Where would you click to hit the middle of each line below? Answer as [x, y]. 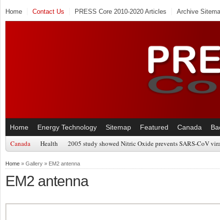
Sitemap [118, 127]
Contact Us [48, 12]
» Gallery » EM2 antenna [50, 163]
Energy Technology [67, 127]
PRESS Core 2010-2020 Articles [121, 12]
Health [49, 143]
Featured [154, 127]
